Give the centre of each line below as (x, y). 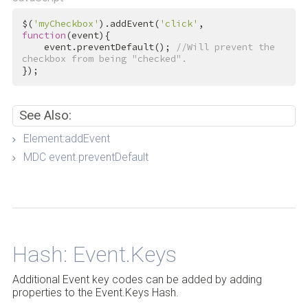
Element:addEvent (66, 139)
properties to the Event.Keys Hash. (95, 293)
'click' (178, 24)
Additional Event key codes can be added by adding (137, 280)
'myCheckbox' (66, 24)
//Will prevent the (225, 47)
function (44, 36)
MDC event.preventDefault (86, 157)
